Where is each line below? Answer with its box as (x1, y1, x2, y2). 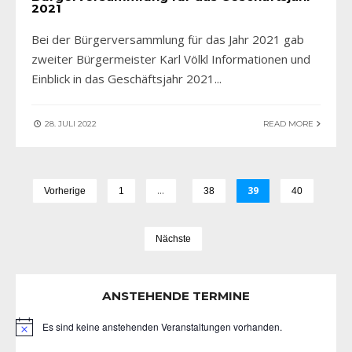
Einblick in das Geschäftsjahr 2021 (31, 71, 214, 87)
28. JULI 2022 (42, 119, 97, 130)
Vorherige (43, 185, 86, 197)
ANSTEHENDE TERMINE (102, 288, 250, 304)
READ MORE (263, 119, 316, 130)
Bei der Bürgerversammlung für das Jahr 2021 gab (31, 31, 304, 48)
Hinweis (15, 324, 49, 339)
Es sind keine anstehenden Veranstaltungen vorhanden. (42, 320, 282, 334)
